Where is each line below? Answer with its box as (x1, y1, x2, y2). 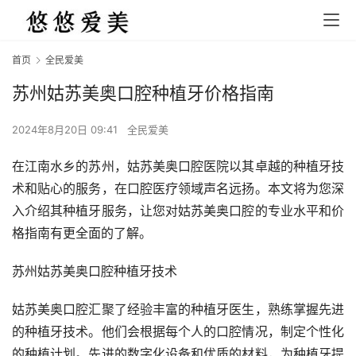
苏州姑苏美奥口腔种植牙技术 (12, 263, 177, 280)
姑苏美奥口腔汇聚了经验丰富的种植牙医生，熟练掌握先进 (12, 301, 344, 318)
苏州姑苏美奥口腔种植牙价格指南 (12, 83, 274, 104)
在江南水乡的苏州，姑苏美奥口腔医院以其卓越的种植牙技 (12, 158, 344, 175)
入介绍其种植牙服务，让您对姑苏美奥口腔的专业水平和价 (12, 203, 344, 219)
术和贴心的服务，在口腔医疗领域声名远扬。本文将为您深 (12, 180, 344, 197)
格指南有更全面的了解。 (12, 225, 152, 242)
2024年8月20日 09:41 (12, 123, 121, 137)
